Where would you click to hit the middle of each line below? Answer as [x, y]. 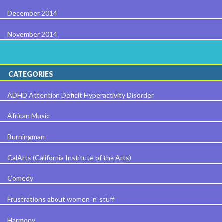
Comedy [20, 178]
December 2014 [32, 13]
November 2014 [32, 34]
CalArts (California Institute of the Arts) [69, 157]
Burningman [26, 136]
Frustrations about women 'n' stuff [61, 199]
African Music [28, 115]
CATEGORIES [31, 74]
